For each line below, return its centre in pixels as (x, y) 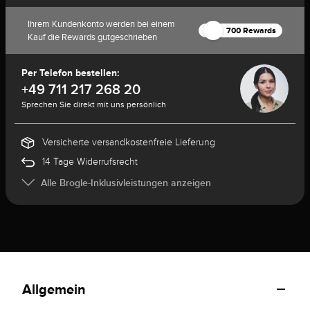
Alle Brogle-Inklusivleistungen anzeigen (124, 183)
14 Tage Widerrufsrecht (90, 162)
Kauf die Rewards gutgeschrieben (92, 37)
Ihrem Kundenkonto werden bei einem (101, 24)
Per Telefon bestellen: (70, 73)
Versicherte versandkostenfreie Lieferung (128, 142)
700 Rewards (252, 30)
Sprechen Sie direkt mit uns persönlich (93, 104)
